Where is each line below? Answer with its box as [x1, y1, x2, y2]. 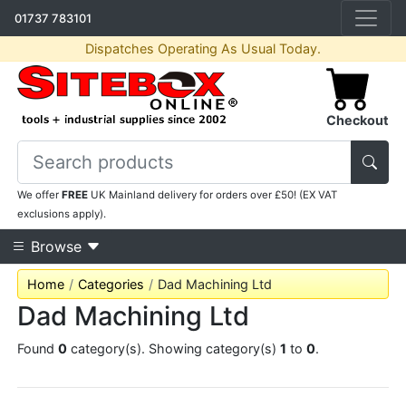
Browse [26, 237, 86, 256]
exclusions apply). [17, 208, 107, 220]
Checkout [325, 112, 389, 128]
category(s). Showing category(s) [67, 341, 281, 356]
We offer [17, 188, 63, 201]
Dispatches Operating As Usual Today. [85, 41, 321, 57]
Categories [78, 276, 145, 292]
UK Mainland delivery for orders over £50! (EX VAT [88, 188, 338, 201]
